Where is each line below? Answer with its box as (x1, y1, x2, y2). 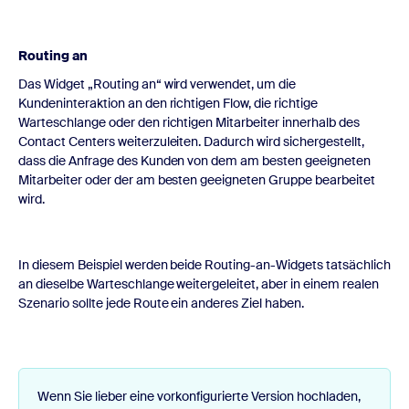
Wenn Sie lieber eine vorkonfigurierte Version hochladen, (37, 387, 361, 404)
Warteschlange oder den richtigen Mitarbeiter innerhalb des (18, 113, 360, 131)
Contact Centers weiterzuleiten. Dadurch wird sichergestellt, (18, 132, 364, 150)
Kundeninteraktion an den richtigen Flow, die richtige (18, 94, 318, 111)
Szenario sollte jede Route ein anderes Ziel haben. (18, 294, 305, 311)
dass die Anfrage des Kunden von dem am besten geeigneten (18, 152, 371, 169)
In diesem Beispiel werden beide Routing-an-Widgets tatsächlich (18, 256, 391, 273)
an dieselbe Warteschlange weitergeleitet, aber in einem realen (18, 275, 379, 292)
